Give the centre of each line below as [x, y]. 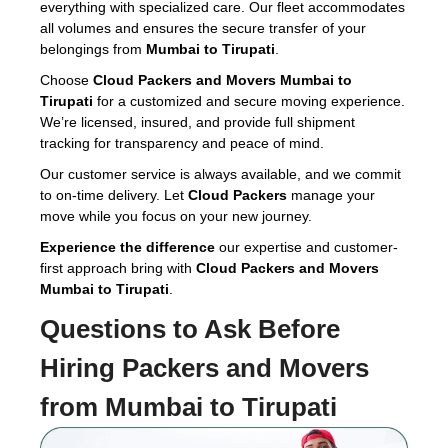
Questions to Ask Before [190, 329]
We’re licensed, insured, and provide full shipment [197, 122]
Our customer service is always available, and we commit [220, 174]
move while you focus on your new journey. [176, 216]
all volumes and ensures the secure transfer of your [203, 28]
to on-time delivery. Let [114, 195]
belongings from [93, 49]
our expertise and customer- [306, 247]
